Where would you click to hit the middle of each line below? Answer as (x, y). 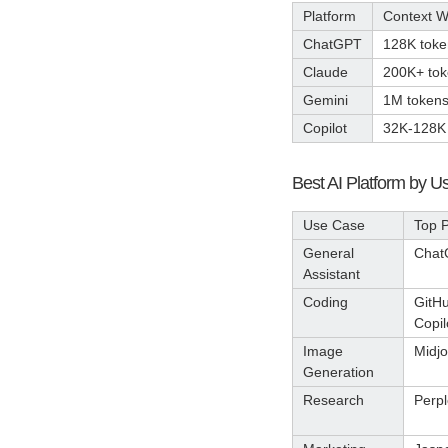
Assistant (331, 273)
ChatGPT (332, 44)
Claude (325, 72)
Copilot (325, 128)
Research (333, 399)
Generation (338, 371)
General (328, 252)
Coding (325, 301)
